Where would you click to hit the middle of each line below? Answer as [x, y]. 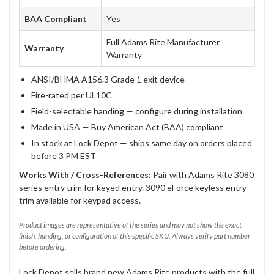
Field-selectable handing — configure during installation [137, 111]
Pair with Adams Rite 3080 [202, 174]
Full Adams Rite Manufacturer [163, 42]
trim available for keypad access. [80, 200]
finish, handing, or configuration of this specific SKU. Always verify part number [135, 235]
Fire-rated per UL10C [72, 95]
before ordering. [43, 246]
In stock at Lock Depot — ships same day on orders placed [142, 143]
